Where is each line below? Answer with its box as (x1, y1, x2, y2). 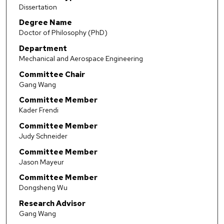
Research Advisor (18, 198, 85, 208)
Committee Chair (18, 69, 85, 79)
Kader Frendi (18, 105, 58, 115)
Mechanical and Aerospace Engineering (18, 53, 143, 63)
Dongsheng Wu (18, 183, 67, 192)
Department (18, 43, 67, 53)
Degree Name (18, 17, 72, 28)
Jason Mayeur (18, 157, 64, 166)
